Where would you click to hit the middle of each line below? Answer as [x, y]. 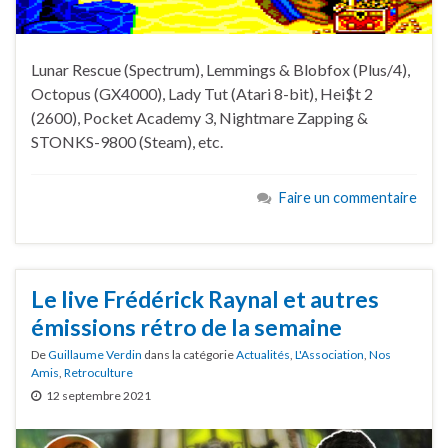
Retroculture [98, 372]
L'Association [329, 354]
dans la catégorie [189, 354]
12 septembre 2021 [98, 395]
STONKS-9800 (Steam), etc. [127, 141]
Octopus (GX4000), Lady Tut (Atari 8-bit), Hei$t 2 [202, 93]
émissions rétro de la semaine [186, 326]
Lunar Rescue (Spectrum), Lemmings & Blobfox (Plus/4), [220, 69]
